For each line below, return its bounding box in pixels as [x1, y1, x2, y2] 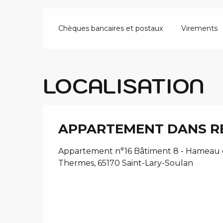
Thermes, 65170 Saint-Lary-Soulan [58, 158, 193, 168]
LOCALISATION [43, 72, 204, 99]
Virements [181, 23, 218, 33]
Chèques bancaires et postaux [58, 23, 163, 33]
